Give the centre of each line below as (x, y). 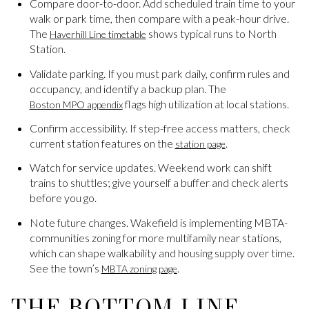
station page (200, 143)
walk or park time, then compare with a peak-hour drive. (159, 19)
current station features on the (102, 143)
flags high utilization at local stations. (206, 103)
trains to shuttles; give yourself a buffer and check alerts (159, 183)
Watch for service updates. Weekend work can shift (150, 168)
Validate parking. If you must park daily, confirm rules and (159, 73)
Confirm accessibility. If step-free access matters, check (160, 128)
